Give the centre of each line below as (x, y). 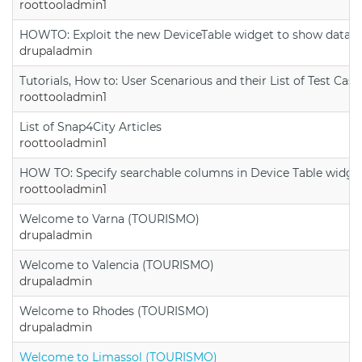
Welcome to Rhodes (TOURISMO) (114, 311)
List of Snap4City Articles (90, 126)
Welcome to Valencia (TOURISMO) (117, 265)
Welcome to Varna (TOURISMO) (109, 219)
